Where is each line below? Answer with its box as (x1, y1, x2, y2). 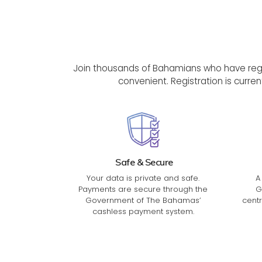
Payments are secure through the (78, 184, 208, 195)
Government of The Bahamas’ (85, 195, 201, 206)
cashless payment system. (92, 206, 194, 218)
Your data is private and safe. (87, 173, 199, 184)
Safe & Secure (113, 156, 173, 168)
